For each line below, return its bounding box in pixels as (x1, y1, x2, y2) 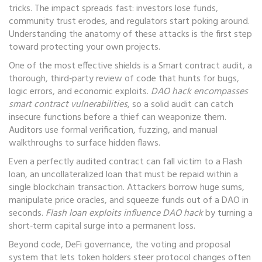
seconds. (9, 206, 46, 221)
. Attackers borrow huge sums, (123, 180, 244, 195)
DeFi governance (65, 237, 130, 253)
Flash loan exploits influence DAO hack (46, 206, 203, 221)
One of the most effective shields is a (9, 58, 158, 74)
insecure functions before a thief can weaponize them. (9, 110, 226, 125)
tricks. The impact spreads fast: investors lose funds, (9, 1, 218, 16)
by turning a (203, 206, 253, 221)
